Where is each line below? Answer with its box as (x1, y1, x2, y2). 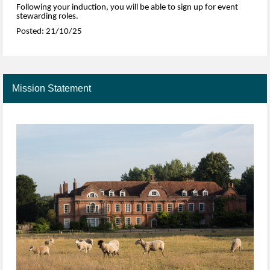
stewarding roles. (16, 11, 78, 21)
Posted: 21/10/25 (16, 27, 82, 37)
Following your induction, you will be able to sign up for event (16, 2, 238, 12)
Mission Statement (12, 83, 91, 93)
